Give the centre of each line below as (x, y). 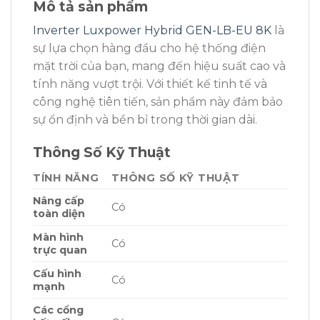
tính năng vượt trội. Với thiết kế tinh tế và (150, 84)
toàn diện (59, 213)
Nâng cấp (59, 200)
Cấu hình (57, 273)
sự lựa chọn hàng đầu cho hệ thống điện (149, 49)
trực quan (60, 250)
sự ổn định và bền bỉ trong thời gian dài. (145, 120)
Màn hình (58, 237)
